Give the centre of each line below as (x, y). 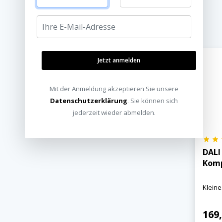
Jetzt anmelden (119, 60)
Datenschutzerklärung (89, 101)
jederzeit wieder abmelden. (114, 112)
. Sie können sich (153, 101)
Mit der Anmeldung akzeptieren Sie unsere (114, 89)
